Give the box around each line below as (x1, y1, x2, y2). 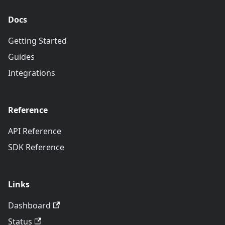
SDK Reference (8, 141, 64, 153)
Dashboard (8, 199, 51, 211)
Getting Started (8, 35, 67, 46)
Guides (8, 51, 35, 62)
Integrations (8, 67, 55, 78)
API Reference (8, 125, 61, 137)
